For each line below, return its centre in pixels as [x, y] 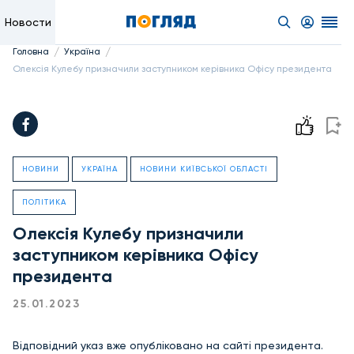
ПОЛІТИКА [44, 202]
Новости [28, 22]
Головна [31, 51]
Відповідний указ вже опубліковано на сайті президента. [168, 345]
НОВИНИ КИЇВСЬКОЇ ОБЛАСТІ [204, 169]
